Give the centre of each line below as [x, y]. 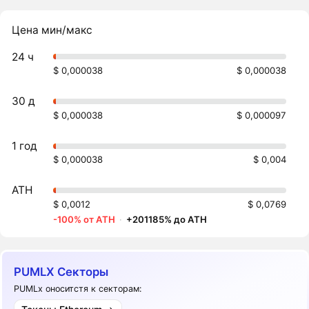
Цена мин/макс [52, 30]
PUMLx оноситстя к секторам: [78, 288]
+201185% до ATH [167, 219]
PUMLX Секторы [61, 272]
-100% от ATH [84, 219]
